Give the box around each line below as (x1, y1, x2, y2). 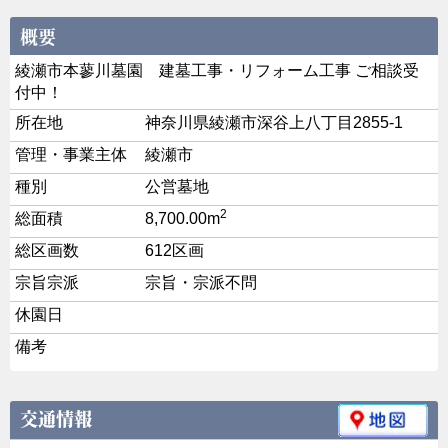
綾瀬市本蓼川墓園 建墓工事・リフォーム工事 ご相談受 (15, 62, 419, 80)
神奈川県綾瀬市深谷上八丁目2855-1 (145, 114, 403, 132)
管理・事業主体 (15, 146, 127, 164)
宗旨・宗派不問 (145, 274, 257, 292)
